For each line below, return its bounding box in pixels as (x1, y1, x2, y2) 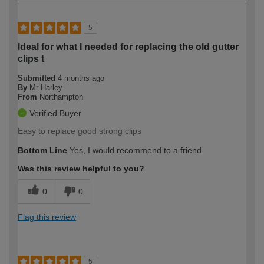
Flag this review (18, 212, 76, 222)
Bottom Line (18, 146, 67, 156)
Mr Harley (29, 83, 62, 93)
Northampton (39, 93, 83, 102)
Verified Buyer (29, 108, 81, 118)
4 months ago (58, 74, 104, 83)
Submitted (18, 74, 58, 83)
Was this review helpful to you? (18, 164, 144, 174)
